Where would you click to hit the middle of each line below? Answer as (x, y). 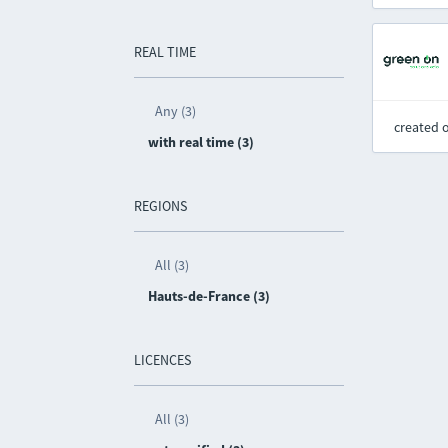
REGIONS (161, 206)
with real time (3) (201, 142)
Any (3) (176, 111)
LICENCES (163, 360)
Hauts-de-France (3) (209, 296)
